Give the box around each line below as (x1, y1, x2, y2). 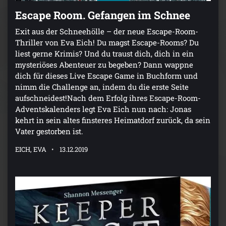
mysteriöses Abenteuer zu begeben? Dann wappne (15, 60, 193, 70)
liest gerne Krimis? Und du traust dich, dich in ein (15, 48, 194, 59)
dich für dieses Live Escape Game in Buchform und (15, 71, 198, 81)
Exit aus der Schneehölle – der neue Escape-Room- (15, 26, 198, 37)
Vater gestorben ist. (15, 126, 83, 137)
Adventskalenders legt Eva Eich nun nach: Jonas (15, 104, 191, 115)
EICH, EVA (15, 145, 46, 154)
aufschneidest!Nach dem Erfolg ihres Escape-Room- (15, 93, 201, 103)
